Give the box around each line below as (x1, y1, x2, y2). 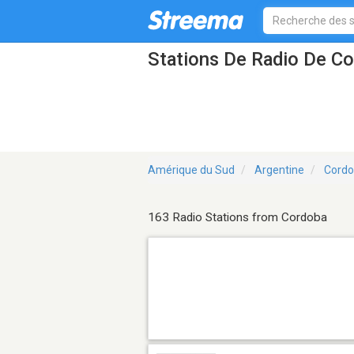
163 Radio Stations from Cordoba (148, 210, 327, 225)
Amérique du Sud (148, 164, 235, 177)
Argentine (254, 164, 304, 177)
